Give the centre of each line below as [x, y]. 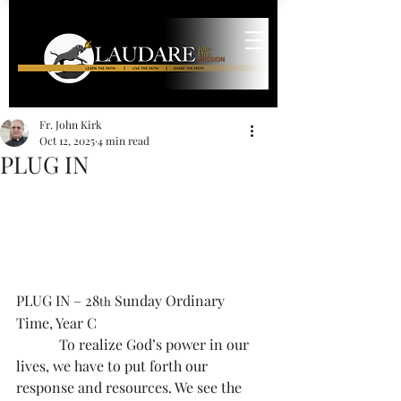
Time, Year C [56, 323]
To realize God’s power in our [134, 344]
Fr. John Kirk [71, 124]
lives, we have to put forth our [114, 366]
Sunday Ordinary [170, 300]
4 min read [124, 141]
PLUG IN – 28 [58, 300]
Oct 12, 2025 [67, 141]
